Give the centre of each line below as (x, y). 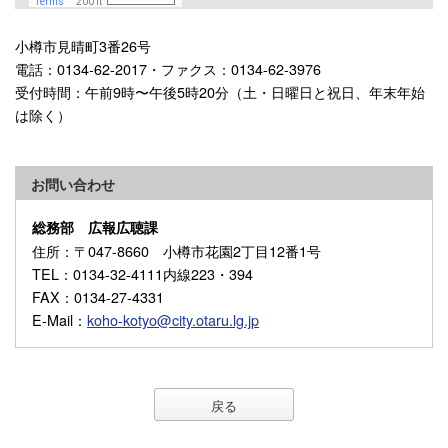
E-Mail (52, 320)
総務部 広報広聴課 (95, 227)
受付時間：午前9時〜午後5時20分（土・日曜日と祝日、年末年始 (220, 92)
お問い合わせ (73, 184)
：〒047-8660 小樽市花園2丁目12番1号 (190, 251)
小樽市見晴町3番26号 (83, 46)
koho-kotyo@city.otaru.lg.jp (173, 320)
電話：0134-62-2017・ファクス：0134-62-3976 (168, 69)
